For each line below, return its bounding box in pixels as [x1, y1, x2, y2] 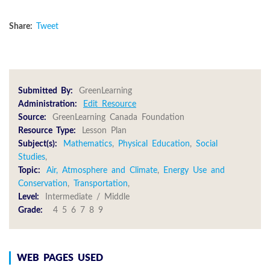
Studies [18, 152, 45, 162]
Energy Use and [163, 166, 225, 175]
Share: [9, 21, 36, 31]
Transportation [74, 179, 128, 188]
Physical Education [118, 139, 190, 148]
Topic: [18, 166, 40, 175]
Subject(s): [18, 139, 57, 148]
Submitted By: [18, 86, 73, 95]
